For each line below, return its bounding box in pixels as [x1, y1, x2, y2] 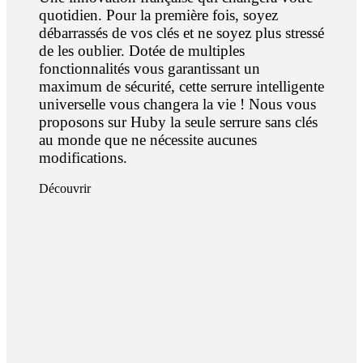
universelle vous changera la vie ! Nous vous [39, 95, 316, 113]
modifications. [39, 148, 127, 166]
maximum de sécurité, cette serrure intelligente [39, 77, 324, 95]
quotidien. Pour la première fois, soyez [39, 6, 278, 23]
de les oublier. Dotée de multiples [39, 41, 245, 59]
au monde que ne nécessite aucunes [39, 130, 257, 148]
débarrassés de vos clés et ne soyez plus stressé [39, 23, 324, 41]
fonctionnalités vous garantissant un [39, 59, 260, 77]
